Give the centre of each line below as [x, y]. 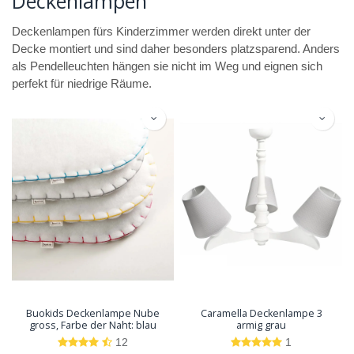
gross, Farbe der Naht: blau [93, 325]
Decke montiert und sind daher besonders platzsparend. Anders [176, 49]
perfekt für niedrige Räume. [82, 83]
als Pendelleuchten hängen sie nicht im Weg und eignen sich [167, 66]
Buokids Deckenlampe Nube [93, 313]
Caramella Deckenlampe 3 [261, 313]
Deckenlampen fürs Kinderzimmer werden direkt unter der [161, 31]
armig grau [261, 325]
